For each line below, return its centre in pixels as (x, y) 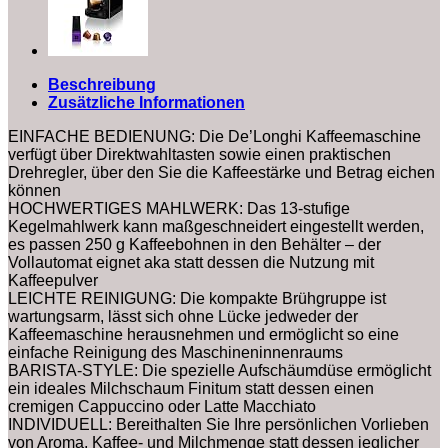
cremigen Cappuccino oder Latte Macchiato (162, 406)
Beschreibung (102, 84)
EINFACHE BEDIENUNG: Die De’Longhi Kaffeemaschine (214, 136)
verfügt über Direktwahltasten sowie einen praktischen (199, 154)
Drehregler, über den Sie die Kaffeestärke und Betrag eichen (221, 172)
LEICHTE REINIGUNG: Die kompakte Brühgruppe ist (197, 298)
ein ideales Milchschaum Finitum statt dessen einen (191, 388)
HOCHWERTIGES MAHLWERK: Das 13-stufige (179, 208)
